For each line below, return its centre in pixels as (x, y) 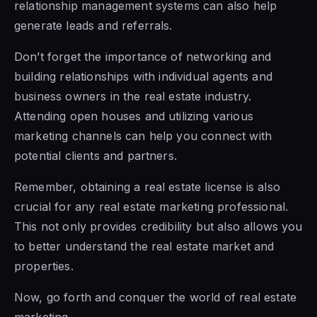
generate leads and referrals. (93, 25)
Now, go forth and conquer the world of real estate (156, 297)
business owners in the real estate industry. (133, 96)
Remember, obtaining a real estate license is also (147, 186)
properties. (44, 266)
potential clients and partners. (96, 155)
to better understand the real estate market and (144, 246)
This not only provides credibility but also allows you (158, 226)
